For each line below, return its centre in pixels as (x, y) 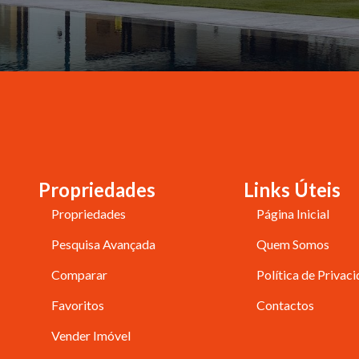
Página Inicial (292, 214)
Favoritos (78, 305)
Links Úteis (292, 190)
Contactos (285, 305)
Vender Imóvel (91, 336)
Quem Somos (292, 244)
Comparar (80, 275)
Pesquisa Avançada (104, 244)
